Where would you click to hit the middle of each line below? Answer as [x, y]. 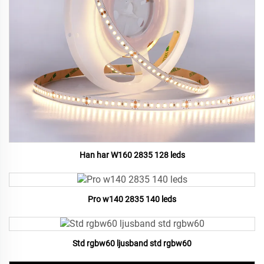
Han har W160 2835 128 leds [132, 155]
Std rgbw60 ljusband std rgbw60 [132, 244]
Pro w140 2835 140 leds [132, 199]
